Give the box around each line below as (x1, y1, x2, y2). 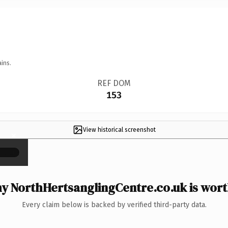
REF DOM (97, 78, 131, 88)
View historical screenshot (82, 126, 156, 133)
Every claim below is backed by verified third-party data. (21, 200, 207, 209)
